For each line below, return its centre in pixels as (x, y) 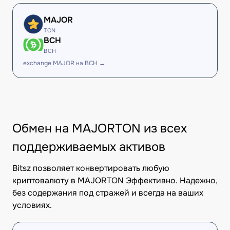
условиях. (32, 205)
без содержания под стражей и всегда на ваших (108, 193)
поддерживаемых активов (89, 147)
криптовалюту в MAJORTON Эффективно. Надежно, (115, 180)
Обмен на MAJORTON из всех (100, 128)
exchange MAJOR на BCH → (64, 63)
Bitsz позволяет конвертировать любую (91, 168)
